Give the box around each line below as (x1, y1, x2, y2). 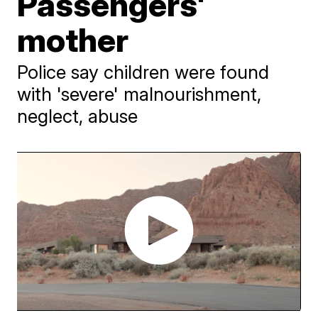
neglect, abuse (17, 104, 138, 127)
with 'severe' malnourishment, (17, 82, 262, 105)
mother (17, 19, 129, 60)
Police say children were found (17, 60, 270, 83)
